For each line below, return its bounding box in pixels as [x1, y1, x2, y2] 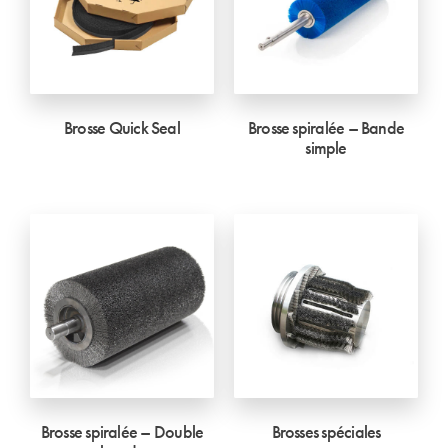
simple [305, 136, 347, 160]
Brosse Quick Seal [64, 116, 180, 140]
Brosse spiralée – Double [40, 420, 204, 444]
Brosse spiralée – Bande [247, 116, 405, 140]
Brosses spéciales [271, 420, 381, 444]
